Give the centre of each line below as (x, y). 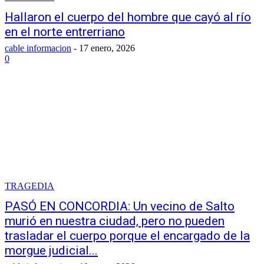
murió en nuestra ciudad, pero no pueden (115, 221)
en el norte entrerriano (65, 32)
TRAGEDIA (29, 186)
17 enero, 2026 (107, 48)
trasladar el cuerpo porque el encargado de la (127, 236)
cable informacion (38, 48)
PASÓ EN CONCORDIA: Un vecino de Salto (120, 206)
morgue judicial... (51, 250)
